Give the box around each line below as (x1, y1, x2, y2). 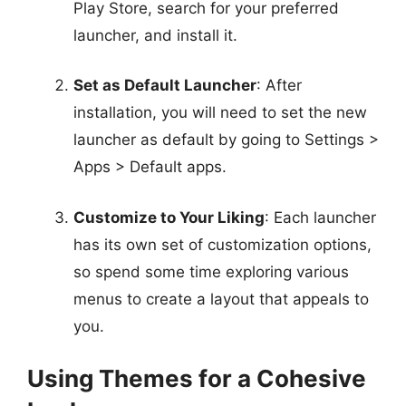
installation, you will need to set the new (73, 103, 367, 121)
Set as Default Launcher (73, 76, 256, 94)
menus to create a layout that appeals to (73, 289, 369, 308)
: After (256, 76, 302, 94)
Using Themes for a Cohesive (27, 364, 366, 392)
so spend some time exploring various (73, 262, 349, 281)
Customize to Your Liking (73, 208, 265, 227)
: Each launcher (265, 208, 376, 227)
